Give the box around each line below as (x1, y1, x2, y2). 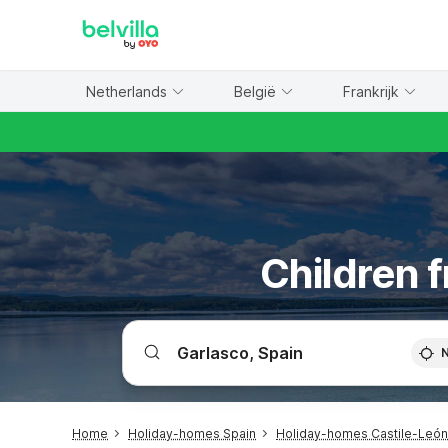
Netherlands (86, 82, 168, 100)
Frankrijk (343, 82, 400, 100)
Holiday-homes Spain (128, 426, 256, 441)
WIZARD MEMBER (39, 4, 139, 16)
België (234, 82, 277, 100)
